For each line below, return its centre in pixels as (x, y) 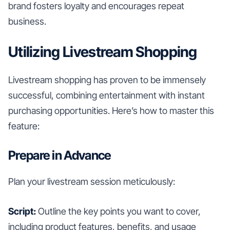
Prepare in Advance (60, 155)
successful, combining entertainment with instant (107, 95)
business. (27, 21)
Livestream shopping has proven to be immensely (107, 80)
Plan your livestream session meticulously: (92, 181)
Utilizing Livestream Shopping (103, 52)
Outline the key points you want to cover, (118, 211)
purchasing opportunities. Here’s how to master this (111, 110)
